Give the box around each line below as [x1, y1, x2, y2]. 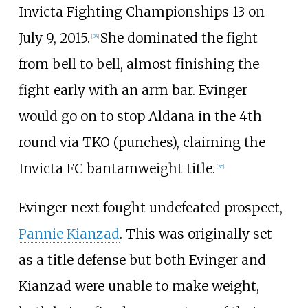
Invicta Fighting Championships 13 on [18, 3, 265, 20]
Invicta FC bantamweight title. [18, 159, 215, 177]
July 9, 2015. [18, 29, 90, 46]
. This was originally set [119, 225, 272, 242]
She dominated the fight [100, 29, 258, 46]
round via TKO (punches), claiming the [18, 133, 265, 151]
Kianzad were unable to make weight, [18, 277, 259, 294]
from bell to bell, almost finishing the [18, 55, 259, 72]
